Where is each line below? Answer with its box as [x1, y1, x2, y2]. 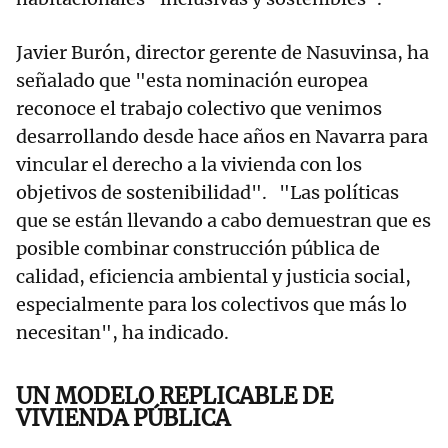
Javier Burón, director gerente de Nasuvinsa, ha [16, 41, 429, 65]
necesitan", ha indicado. [16, 321, 241, 345]
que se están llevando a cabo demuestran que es [16, 209, 431, 233]
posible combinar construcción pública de [16, 237, 380, 261]
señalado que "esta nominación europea [16, 69, 368, 93]
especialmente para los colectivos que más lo [16, 293, 407, 317]
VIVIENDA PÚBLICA [16, 404, 230, 433]
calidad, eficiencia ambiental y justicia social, [16, 265, 411, 289]
